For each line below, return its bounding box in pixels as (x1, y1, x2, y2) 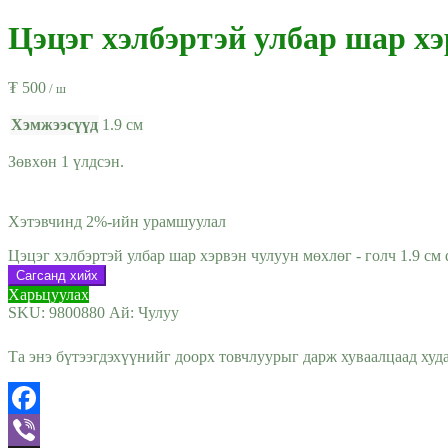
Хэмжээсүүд (11, 115, 98, 133)
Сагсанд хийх (16, 267, 98, 283)
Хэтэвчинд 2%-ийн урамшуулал (8, 212, 226, 230)
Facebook (8, 420, 70, 438)
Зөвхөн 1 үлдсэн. (8, 152, 124, 170)
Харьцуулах (8, 285, 89, 303)
